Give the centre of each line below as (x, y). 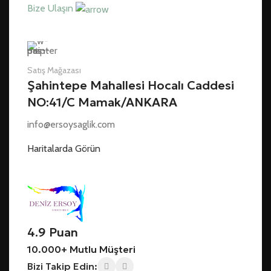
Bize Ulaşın (51, 8)
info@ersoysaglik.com (71, 124)
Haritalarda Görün (64, 148)
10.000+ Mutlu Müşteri (81, 250)
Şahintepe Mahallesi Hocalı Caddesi (131, 85)
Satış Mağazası (54, 70)
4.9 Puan (53, 233)
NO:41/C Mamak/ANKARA (102, 102)
